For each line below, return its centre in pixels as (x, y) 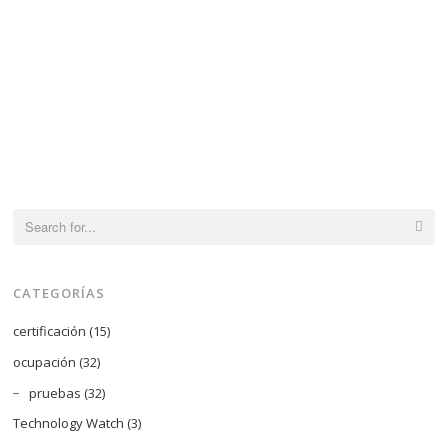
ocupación (45, 361)
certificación (50, 331)
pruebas (55, 392)
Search (32, 218)
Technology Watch (69, 423)
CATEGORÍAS (59, 292)
